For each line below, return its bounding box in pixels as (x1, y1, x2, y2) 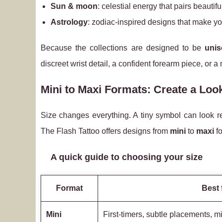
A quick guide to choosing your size (51, 152, 203, 162)
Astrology (51, 18, 88, 26)
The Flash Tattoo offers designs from (41, 127, 170, 135)
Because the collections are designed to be (41, 44, 205, 52)
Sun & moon (51, 2, 98, 10)
